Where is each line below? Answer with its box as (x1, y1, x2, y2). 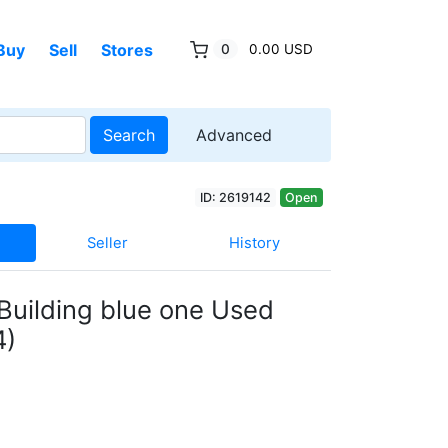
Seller (86, 233, 128, 252)
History (229, 233, 281, 252)
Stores (100, 39, 153, 60)
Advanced (196, 124, 272, 145)
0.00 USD (248, 40, 313, 57)
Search (103, 124, 155, 145)
